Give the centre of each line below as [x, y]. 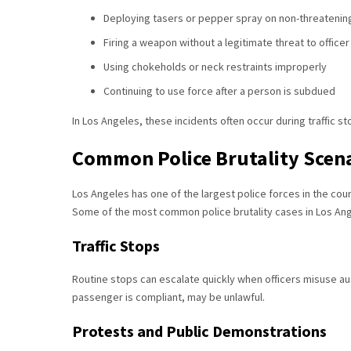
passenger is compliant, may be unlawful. [168, 297]
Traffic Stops [116, 246]
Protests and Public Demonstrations [199, 331]
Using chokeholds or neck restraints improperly [215, 67]
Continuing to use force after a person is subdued [219, 91]
